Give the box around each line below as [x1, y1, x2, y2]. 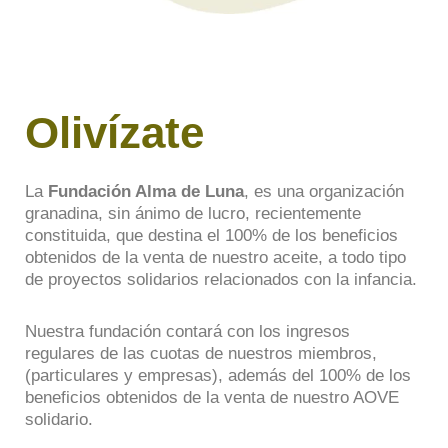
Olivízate [25, 108, 204, 158]
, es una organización [244, 182, 404, 202]
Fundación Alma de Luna [48, 182, 244, 202]
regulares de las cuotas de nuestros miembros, [25, 344, 377, 364]
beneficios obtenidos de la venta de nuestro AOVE [25, 388, 399, 408]
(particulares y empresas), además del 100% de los [25, 366, 411, 386]
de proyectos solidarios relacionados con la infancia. [25, 270, 417, 290]
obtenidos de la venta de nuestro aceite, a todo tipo [25, 248, 406, 268]
